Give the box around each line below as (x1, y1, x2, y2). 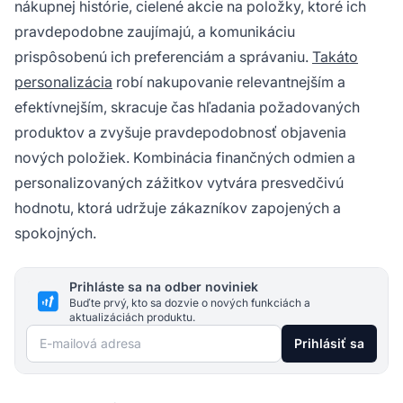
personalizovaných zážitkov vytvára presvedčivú (14, 173, 344, 192)
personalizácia (14, 72, 112, 91)
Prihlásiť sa (294, 335, 364, 351)
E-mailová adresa (25, 327, 143, 345)
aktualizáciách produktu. (69, 309, 195, 324)
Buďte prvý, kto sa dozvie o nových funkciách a (69, 295, 310, 309)
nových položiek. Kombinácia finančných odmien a (14, 148, 355, 166)
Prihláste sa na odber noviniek (69, 278, 258, 294)
